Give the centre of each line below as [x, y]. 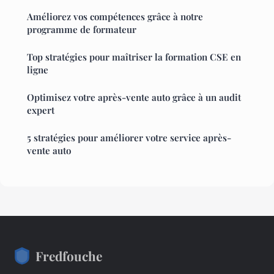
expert [41, 110]
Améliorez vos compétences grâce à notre [115, 16]
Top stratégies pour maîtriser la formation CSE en [134, 57]
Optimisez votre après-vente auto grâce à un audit [134, 97]
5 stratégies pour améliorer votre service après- [129, 137]
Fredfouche [69, 255]
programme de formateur [82, 29]
